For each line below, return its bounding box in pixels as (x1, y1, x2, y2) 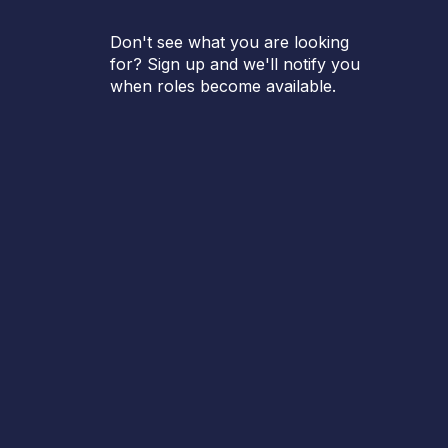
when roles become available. (110, 75, 336, 96)
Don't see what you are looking (110, 31, 349, 52)
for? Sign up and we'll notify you (110, 53, 360, 74)
